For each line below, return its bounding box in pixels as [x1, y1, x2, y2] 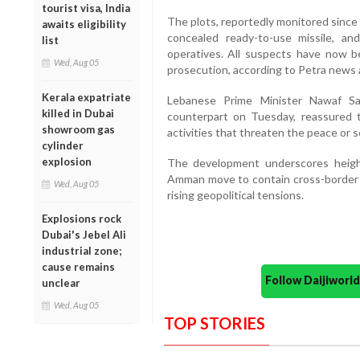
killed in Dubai [42, 106, 114, 120]
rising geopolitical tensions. [166, 188, 304, 202]
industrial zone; [42, 243, 121, 257]
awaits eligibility [42, 17, 126, 31]
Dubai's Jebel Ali [42, 227, 126, 241]
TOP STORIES [163, 313, 265, 333]
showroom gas [42, 122, 115, 136]
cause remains [42, 260, 115, 273]
